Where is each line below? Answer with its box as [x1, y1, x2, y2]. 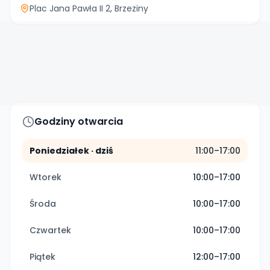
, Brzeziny [110, 2, 148, 14]
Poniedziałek [30, 145, 89, 157]
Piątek [30, 251, 55, 263]
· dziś [89, 145, 113, 157]
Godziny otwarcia [34, 115, 123, 128]
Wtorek [30, 171, 61, 183]
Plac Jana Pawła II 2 [30, 2, 110, 14]
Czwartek [30, 224, 71, 236]
